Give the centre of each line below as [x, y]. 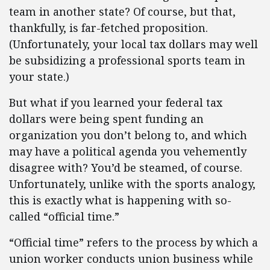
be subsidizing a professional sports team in [127, 60]
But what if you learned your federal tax [116, 102]
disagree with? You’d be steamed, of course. [126, 168]
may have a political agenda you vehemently [128, 151]
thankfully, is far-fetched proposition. [108, 28]
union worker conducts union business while [131, 259]
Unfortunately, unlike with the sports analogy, [132, 184]
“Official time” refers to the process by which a [133, 242]
